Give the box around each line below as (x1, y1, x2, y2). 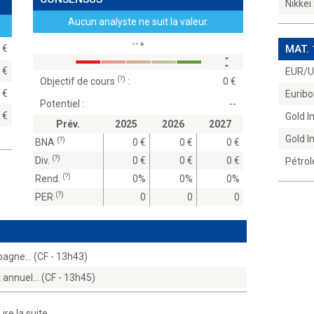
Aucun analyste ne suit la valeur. (67, 16, 209, 27)
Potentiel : (40, 98, 85, 109)
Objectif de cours (40, 76, 118, 87)
